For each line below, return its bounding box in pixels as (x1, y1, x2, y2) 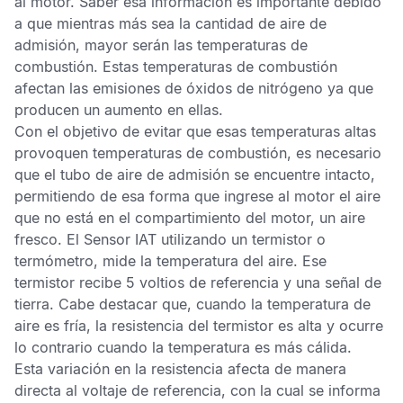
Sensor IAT (84, 230, 157, 248)
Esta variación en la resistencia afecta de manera (14, 360, 346, 378)
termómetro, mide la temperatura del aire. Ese (14, 252, 327, 270)
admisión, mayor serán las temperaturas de (14, 36, 308, 54)
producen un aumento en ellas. (14, 101, 223, 119)
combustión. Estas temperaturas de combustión (14, 58, 337, 76)
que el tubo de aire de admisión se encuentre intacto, (14, 166, 375, 184)
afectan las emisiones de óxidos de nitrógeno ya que (14, 79, 373, 97)
